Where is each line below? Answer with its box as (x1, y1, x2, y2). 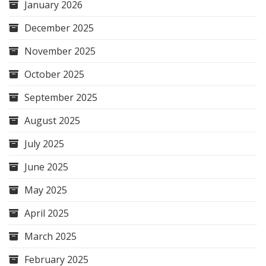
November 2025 (24, 45, 96, 58)
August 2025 (24, 114, 80, 128)
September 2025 (24, 91, 97, 104)
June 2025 (24, 160, 68, 174)
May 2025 (24, 183, 67, 197)
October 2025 (24, 68, 84, 81)
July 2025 (24, 137, 64, 151)
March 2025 (24, 230, 77, 243)
